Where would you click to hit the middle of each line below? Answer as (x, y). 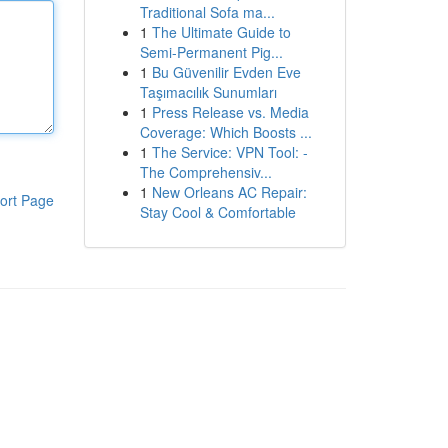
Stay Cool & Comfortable (217, 212)
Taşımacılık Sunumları (208, 92)
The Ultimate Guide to (221, 32)
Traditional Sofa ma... (207, 12)
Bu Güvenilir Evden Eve (226, 72)
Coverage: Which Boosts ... (225, 132)
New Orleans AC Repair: (229, 192)
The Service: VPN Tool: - (229, 152)
